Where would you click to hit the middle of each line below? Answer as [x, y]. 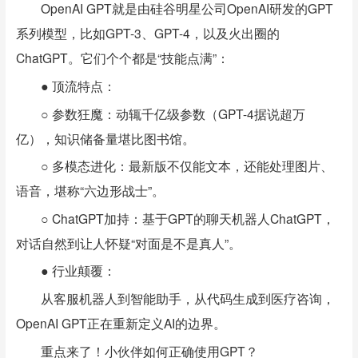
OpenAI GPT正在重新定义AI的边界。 [121, 323]
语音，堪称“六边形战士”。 [90, 191]
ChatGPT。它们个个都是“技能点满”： [122, 58]
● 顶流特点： [79, 86]
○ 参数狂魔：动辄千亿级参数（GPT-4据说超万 [173, 113]
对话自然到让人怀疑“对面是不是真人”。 [128, 243]
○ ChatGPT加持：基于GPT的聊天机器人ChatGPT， [188, 218]
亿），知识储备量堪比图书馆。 [105, 138]
